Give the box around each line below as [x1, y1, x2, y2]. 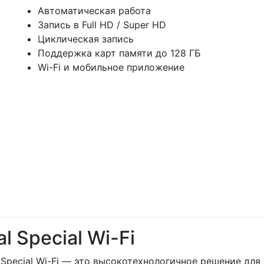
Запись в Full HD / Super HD [38, 19, 166, 31]
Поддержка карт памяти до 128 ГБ [38, 47, 201, 59]
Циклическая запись [38, 33, 134, 45]
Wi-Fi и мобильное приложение [38, 61, 184, 73]
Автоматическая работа [38, 5, 151, 16]
